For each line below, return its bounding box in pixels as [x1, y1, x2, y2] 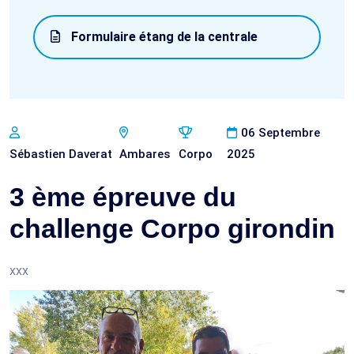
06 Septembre [241, 126, 321, 140]
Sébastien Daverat [9, 147, 112, 161]
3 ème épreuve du [9, 182, 236, 212]
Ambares [119, 147, 171, 161]
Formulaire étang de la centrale [68, 29, 258, 44]
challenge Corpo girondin [9, 213, 335, 243]
